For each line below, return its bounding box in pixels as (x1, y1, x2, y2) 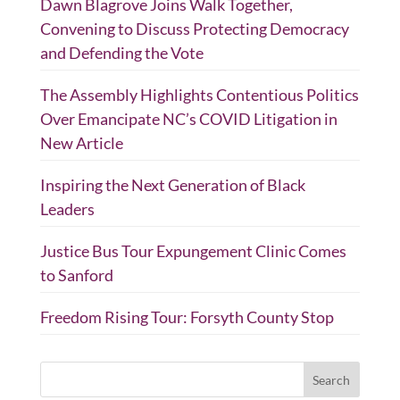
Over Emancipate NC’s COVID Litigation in (39, 109, 337, 129)
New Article (39, 133, 123, 153)
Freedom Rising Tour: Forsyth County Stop (39, 307, 334, 327)
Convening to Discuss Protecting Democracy (39, 19, 349, 38)
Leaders (39, 199, 95, 219)
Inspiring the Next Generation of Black (39, 175, 305, 195)
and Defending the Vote (39, 43, 204, 62)
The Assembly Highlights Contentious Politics (39, 85, 359, 104)
